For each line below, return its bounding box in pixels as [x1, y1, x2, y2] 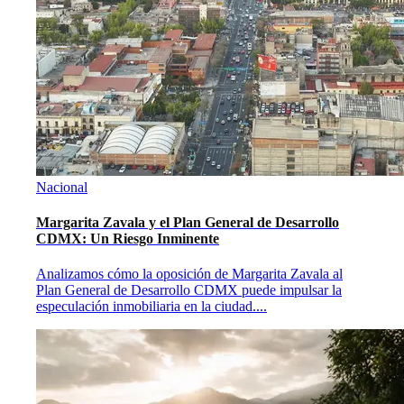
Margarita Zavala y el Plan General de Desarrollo [36, 215, 339, 231]
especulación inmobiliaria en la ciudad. [36, 298, 256, 315]
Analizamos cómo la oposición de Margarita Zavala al [36, 266, 343, 282]
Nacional [36, 179, 87, 195]
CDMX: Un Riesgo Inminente [36, 231, 219, 247]
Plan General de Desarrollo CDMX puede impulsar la [36, 282, 342, 298]
